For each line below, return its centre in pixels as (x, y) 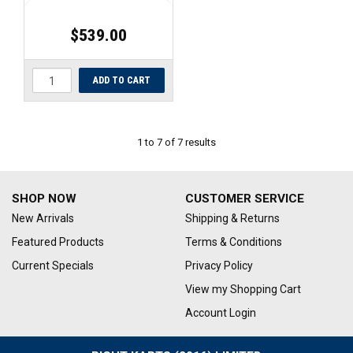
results (199, 143)
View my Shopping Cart (243, 290)
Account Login (220, 313)
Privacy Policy (219, 266)
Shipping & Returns (232, 219)
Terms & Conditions (233, 242)
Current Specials (53, 266)
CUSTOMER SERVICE (244, 199)
